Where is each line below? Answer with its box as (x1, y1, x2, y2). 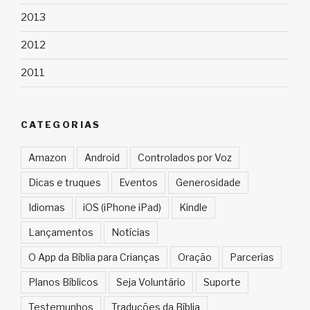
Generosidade (176, 176, 241, 189)
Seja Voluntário (116, 276, 185, 289)
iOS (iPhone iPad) (83, 201, 161, 214)
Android (84, 152, 120, 164)
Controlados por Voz (138, 152, 232, 164)
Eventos (119, 176, 158, 189)
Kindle (179, 201, 208, 214)
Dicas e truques (28, 176, 101, 189)
